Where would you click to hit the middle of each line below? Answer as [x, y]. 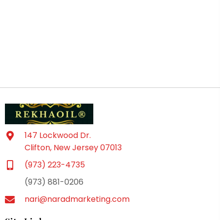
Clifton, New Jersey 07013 [73, 148]
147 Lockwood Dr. [58, 136]
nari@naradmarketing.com [77, 199]
